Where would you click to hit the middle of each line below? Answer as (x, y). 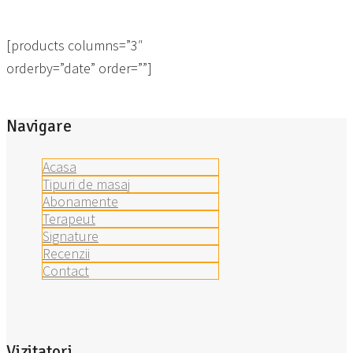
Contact (66, 270)
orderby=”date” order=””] (79, 69)
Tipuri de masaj (86, 184)
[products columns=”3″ (74, 46)
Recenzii (66, 253)
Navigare (39, 126)
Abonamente (80, 201)
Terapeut (69, 218)
